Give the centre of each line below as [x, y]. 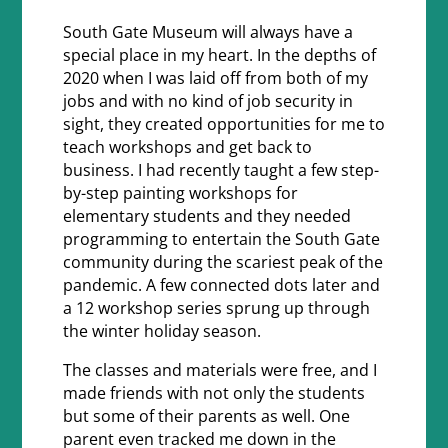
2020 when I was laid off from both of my [215, 78]
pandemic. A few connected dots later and [221, 285]
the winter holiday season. [161, 331]
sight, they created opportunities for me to [223, 124]
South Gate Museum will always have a [207, 32]
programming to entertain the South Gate [221, 239]
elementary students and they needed [206, 216]
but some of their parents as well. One [206, 416]
